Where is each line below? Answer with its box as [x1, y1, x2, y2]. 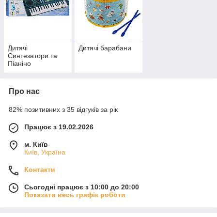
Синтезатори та [8, 52, 57, 60]
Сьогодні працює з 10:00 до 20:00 [24, 183, 139, 191]
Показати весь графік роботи [24, 191, 125, 199]
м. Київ [24, 140, 48, 149]
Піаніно [8, 60, 31, 68]
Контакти [24, 166, 55, 174]
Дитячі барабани [78, 44, 131, 52]
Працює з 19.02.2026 [24, 123, 93, 131]
